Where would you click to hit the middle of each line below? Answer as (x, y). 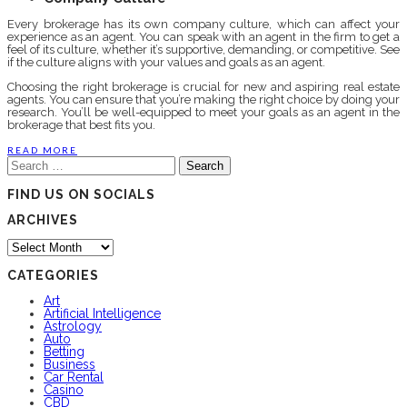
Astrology (73, 327)
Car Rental (74, 377)
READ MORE (42, 150)
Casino (64, 390)
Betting (64, 352)
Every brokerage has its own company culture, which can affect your (203, 24)
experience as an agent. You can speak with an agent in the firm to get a (203, 37)
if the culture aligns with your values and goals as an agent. (166, 62)
